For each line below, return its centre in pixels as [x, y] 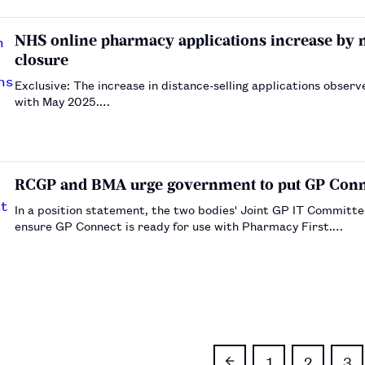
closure [42, 59]
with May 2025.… [62, 100]
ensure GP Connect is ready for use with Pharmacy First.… [179, 225]
